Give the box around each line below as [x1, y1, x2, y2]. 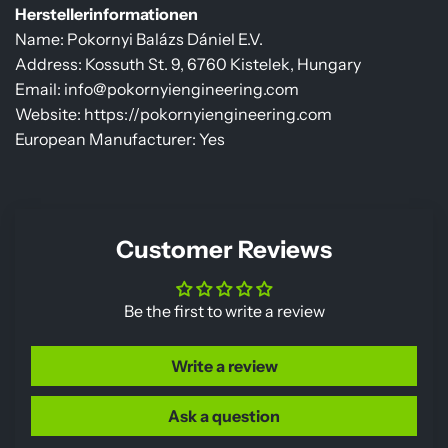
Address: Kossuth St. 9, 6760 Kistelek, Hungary [15, 53, 361, 74]
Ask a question [168, 405, 280, 426]
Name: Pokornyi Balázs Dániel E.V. [15, 28, 263, 49]
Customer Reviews [116, 234, 332, 264]
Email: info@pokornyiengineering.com [15, 78, 299, 99]
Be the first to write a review [123, 300, 325, 321]
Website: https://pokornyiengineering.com [15, 103, 332, 124]
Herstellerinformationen [15, 3, 198, 24]
